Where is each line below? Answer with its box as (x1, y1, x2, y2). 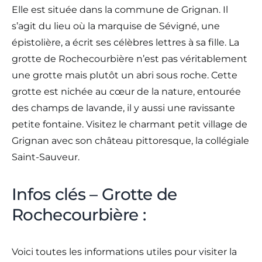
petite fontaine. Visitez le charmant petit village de (12, 118, 247, 130)
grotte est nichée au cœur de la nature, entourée (12, 85, 241, 97)
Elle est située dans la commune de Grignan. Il (12, 4, 228, 15)
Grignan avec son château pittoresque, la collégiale (12, 135, 249, 146)
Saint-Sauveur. (12, 151, 80, 163)
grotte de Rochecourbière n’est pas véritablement (12, 53, 247, 64)
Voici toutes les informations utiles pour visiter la (12, 246, 237, 257)
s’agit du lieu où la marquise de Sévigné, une (12, 20, 220, 32)
